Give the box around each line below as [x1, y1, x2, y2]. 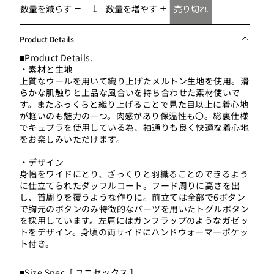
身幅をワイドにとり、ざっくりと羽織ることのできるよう [20, 168, 248, 180]
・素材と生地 [20, 63, 73, 75]
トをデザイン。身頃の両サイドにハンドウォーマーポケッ [20, 226, 248, 238]
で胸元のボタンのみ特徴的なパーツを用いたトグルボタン [20, 202, 249, 215]
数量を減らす [20, 2, 72, 15]
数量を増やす [106, 2, 157, 15]
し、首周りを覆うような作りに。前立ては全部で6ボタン [20, 191, 245, 203]
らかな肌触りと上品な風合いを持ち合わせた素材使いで [20, 86, 240, 98]
